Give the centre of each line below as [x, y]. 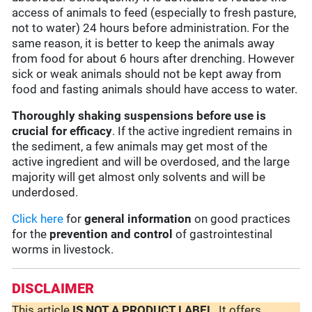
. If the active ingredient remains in [202, 131]
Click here [38, 219]
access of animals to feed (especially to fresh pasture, [154, 13]
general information [138, 219]
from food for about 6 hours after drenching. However [154, 59]
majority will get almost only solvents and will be [139, 177]
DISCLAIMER [53, 289]
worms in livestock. [63, 250]
